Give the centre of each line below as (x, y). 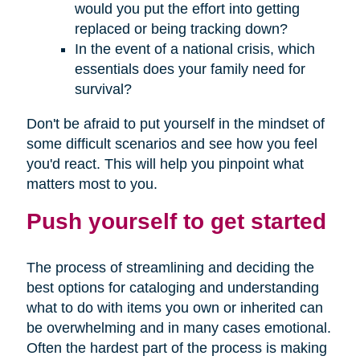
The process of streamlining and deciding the (170, 268)
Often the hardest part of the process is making (176, 348)
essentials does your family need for (190, 70)
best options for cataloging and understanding (172, 288)
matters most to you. (92, 184)
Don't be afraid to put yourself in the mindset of (175, 124)
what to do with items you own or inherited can (174, 308)
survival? (103, 90)
